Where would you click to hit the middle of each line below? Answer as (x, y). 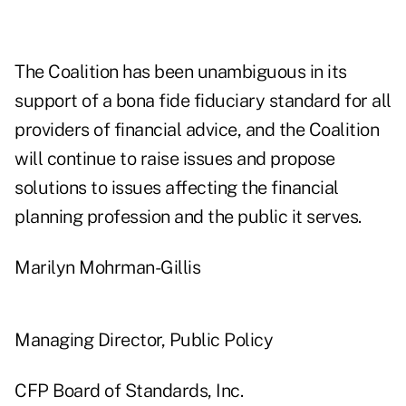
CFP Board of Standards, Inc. (129, 391)
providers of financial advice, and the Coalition (197, 130)
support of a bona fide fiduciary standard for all (203, 101)
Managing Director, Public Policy (144, 340)
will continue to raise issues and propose (175, 159)
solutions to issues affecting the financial (177, 188)
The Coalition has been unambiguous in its (181, 72)
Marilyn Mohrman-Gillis (107, 268)
